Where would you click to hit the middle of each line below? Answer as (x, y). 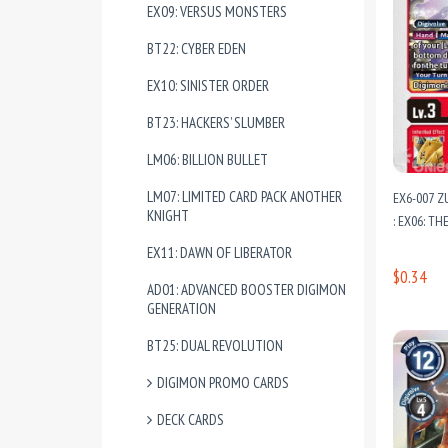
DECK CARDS (190, 419)
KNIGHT (168, 215)
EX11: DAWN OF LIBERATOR (219, 252)
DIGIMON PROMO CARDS (223, 382)
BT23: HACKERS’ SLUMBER (216, 122)
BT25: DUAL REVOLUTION (215, 345)
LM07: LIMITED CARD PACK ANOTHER (244, 196)
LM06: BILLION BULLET (207, 159)
